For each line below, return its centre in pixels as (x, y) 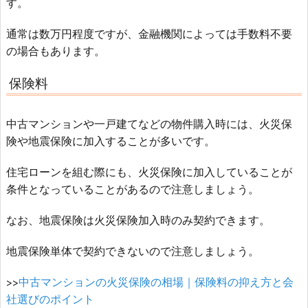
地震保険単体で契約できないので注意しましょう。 (133, 250)
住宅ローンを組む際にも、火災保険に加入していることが (149, 171)
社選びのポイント (50, 298)
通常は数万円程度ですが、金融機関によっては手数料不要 (149, 34)
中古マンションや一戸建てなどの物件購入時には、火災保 (149, 123)
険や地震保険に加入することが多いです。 (111, 140)
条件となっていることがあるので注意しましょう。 (133, 188)
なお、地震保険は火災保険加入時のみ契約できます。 (138, 219)
